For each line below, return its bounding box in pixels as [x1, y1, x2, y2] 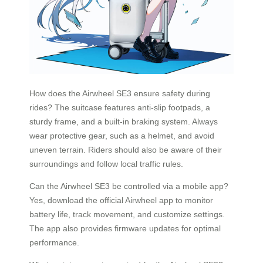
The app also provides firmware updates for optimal [29, 223, 221, 233]
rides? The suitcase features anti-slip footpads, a [29, 102, 210, 112]
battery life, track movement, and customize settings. [29, 209, 225, 219]
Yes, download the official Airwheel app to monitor [29, 195, 213, 205]
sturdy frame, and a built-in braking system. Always [29, 116, 218, 126]
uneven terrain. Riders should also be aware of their [29, 144, 222, 154]
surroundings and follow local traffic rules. [29, 159, 183, 168]
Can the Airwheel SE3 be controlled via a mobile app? [29, 181, 228, 191]
